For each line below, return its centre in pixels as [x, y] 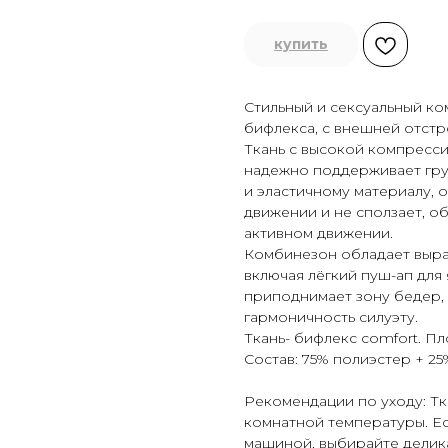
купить [301, 44]
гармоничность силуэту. [331, 317]
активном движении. [318, 233]
